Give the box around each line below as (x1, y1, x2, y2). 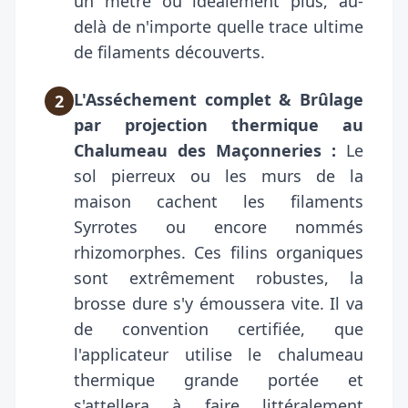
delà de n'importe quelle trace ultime (74, 15, 363, 37)
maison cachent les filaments (74, 189, 363, 212)
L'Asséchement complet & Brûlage (74, 87, 363, 110)
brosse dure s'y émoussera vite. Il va (74, 291, 363, 314)
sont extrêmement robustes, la (74, 266, 363, 289)
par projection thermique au (74, 113, 363, 136)
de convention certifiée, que (74, 317, 363, 340)
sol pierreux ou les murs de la (74, 164, 363, 187)
